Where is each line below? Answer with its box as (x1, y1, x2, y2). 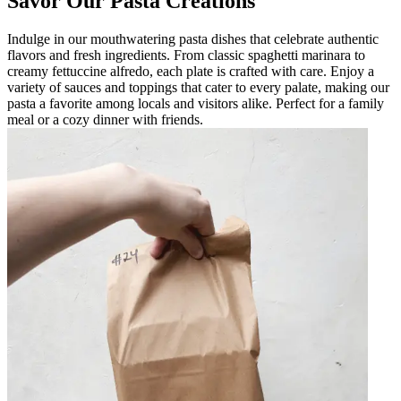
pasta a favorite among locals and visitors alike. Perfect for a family (7, 95, 384, 111)
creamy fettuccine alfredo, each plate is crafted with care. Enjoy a (7, 63, 374, 79)
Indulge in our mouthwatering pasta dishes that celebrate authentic (7, 30, 379, 47)
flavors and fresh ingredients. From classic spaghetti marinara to (7, 47, 365, 63)
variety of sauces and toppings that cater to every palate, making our (7, 79, 389, 95)
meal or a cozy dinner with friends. (7, 111, 203, 127)
